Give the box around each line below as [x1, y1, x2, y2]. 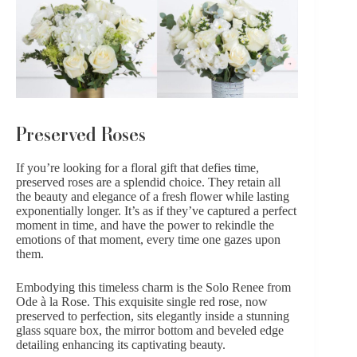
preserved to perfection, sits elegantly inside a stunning [16, 308, 289, 323]
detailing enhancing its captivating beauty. [16, 337, 229, 351]
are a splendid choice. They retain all [96, 175, 280, 189]
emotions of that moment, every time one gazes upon [16, 232, 280, 246]
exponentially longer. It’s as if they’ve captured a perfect [16, 203, 296, 218]
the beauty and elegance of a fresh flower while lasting [16, 189, 289, 203]
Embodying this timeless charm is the [16, 280, 202, 294]
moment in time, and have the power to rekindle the [16, 218, 274, 232]
